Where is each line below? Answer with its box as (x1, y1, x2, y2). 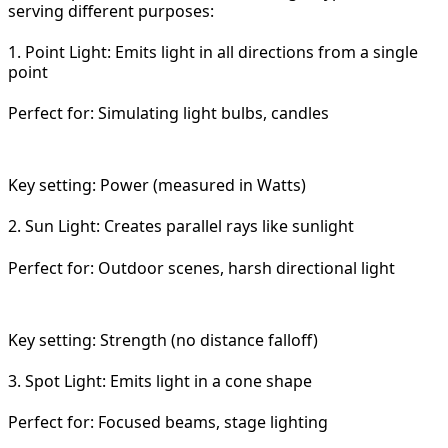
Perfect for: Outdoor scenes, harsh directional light (8, 256, 395, 279)
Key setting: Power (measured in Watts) (8, 174, 306, 197)
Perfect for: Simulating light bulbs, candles (8, 102, 329, 125)
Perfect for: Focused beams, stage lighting (8, 411, 328, 434)
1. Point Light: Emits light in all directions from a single (8, 40, 418, 63)
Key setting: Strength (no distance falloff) (8, 328, 318, 351)
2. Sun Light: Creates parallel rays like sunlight (8, 215, 354, 238)
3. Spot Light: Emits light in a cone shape (8, 369, 312, 392)
